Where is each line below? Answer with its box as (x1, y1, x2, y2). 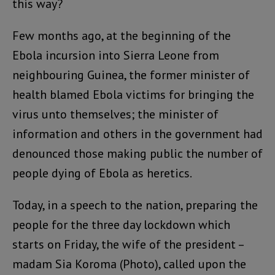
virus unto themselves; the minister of (12, 106, 219, 123)
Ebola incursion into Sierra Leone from (12, 47, 219, 64)
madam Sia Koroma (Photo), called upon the (12, 256, 246, 273)
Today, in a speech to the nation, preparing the (12, 197, 258, 214)
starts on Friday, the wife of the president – (12, 236, 244, 253)
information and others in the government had (12, 126, 263, 142)
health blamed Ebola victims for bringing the (12, 87, 254, 103)
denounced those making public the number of (12, 145, 263, 162)
